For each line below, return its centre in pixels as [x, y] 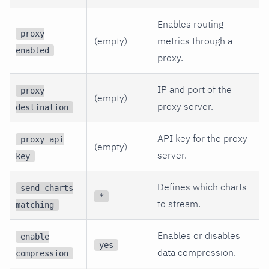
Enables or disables [199, 235]
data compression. [197, 252]
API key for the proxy [202, 138]
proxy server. [185, 106]
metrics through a [195, 41]
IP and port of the [195, 89]
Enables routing [190, 24]
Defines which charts [202, 186]
